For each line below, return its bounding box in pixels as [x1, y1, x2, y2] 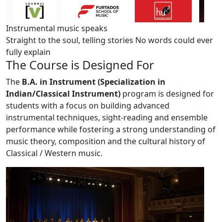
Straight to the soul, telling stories [6, 35, 133, 46]
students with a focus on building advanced [6, 100, 169, 111]
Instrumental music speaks [6, 23, 108, 34]
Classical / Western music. [6, 148, 103, 159]
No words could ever [133, 35, 213, 46]
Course [29, 57, 68, 73]
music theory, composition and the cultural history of [6, 136, 205, 147]
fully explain [6, 47, 51, 58]
